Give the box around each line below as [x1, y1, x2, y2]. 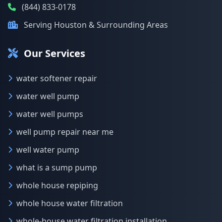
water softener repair [16, 73, 97, 84]
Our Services [24, 47, 85, 60]
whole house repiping [16, 180, 98, 191]
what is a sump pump [16, 162, 97, 173]
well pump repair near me [16, 126, 113, 137]
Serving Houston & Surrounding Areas [24, 19, 168, 30]
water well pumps [16, 109, 83, 119]
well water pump [16, 144, 79, 155]
